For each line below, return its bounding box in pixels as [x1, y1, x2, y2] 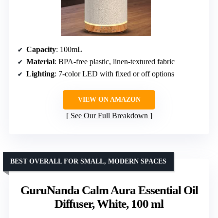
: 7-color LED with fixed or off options [54, 70, 174, 78]
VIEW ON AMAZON [77, 96, 141, 104]
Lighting [26, 70, 54, 78]
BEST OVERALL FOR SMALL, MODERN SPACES [10, 158, 166, 165]
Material [26, 57, 54, 66]
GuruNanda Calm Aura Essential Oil [20, 183, 198, 197]
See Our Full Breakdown [70, 111, 148, 120]
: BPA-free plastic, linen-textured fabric [54, 57, 175, 66]
